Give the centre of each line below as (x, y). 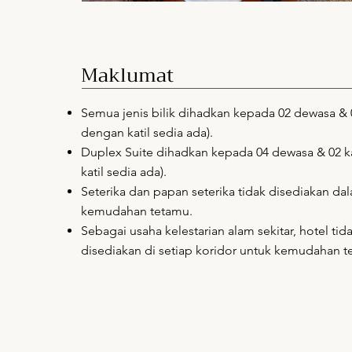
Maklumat (127, 75)
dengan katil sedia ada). (147, 132)
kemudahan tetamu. (137, 211)
